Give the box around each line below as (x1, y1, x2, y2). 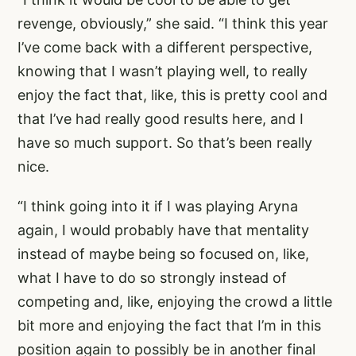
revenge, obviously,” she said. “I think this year (17, 14, 328, 32)
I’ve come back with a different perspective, (17, 38, 312, 56)
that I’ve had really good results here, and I (17, 110, 304, 127)
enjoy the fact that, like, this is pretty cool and (17, 86, 327, 103)
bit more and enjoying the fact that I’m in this (17, 316, 321, 334)
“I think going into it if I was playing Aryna (17, 197, 298, 215)
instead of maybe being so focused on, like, (17, 245, 309, 262)
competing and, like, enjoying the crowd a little (17, 292, 332, 310)
